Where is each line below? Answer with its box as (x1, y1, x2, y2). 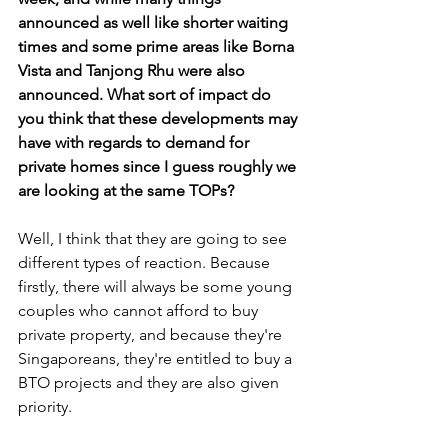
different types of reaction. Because (18, 253, 274, 272)
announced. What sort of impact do (18, 85, 275, 104)
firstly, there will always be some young (18, 277, 296, 296)
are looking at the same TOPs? (18, 181, 234, 200)
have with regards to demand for (18, 133, 253, 152)
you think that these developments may (18, 109, 301, 128)
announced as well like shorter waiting (18, 13, 292, 32)
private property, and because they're (18, 325, 286, 344)
